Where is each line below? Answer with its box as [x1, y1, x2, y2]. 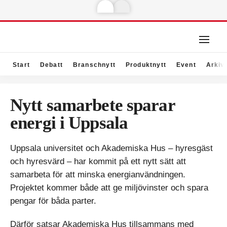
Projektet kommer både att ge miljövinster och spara [10, 183, 208, 193]
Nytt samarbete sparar [10, 95, 175, 115]
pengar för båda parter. [10, 196, 96, 206]
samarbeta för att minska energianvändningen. [10, 170, 185, 179]
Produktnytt [125, 61, 167, 68]
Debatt [40, 61, 63, 68]
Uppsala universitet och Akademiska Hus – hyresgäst [10, 143, 213, 153]
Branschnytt [72, 61, 116, 68]
